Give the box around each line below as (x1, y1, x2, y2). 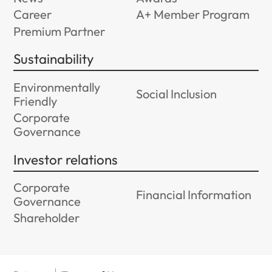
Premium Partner (13, 23, 106, 39)
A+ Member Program (136, 7, 250, 22)
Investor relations (13, 151, 118, 168)
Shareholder (13, 210, 80, 226)
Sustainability (13, 50, 95, 68)
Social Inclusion (136, 86, 217, 102)
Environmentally (13, 79, 101, 95)
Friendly (13, 93, 58, 109)
